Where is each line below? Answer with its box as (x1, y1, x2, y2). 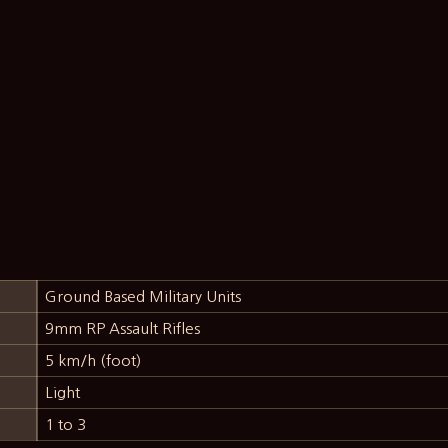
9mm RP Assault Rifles (45, 320, 201, 336)
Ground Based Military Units (45, 288, 242, 304)
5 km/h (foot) (45, 352, 142, 368)
